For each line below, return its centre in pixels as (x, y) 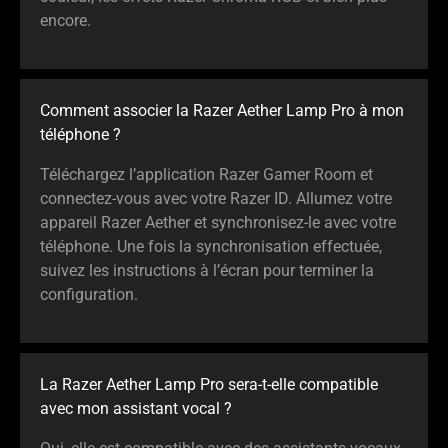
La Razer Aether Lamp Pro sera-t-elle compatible (209, 384)
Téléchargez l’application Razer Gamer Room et (206, 174)
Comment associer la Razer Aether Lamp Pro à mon (222, 110)
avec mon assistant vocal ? (136, 408)
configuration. (89, 294)
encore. (65, 20)
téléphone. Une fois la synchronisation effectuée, (211, 246)
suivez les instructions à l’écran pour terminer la (207, 270)
